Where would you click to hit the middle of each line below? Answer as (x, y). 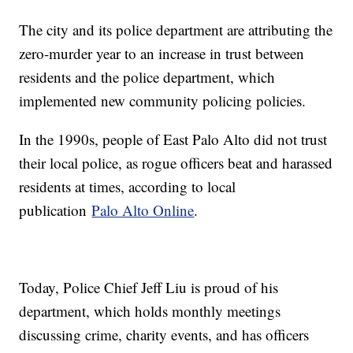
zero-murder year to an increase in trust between (162, 54)
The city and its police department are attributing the (176, 30)
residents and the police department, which (147, 77)
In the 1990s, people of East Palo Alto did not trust (173, 139)
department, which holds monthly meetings (150, 311)
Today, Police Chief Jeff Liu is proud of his (149, 288)
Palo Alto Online (143, 210)
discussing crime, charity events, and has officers (164, 335)
